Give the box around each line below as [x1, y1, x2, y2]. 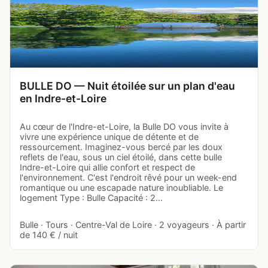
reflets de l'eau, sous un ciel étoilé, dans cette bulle [20, 152, 222, 163]
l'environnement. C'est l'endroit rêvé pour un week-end [20, 172, 237, 183]
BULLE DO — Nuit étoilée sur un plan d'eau [20, 80, 235, 93]
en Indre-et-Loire [20, 92, 106, 105]
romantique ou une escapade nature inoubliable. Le [20, 182, 223, 193]
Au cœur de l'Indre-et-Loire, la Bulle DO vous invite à [20, 121, 229, 132]
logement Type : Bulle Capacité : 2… [20, 193, 163, 203]
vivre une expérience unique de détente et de [20, 132, 199, 142]
